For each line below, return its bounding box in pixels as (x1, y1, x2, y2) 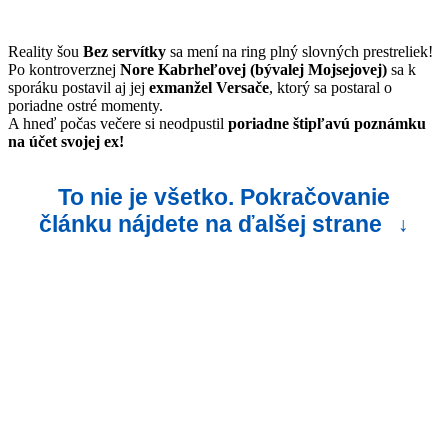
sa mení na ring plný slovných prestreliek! (166, 42, 433, 60)
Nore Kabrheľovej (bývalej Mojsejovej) (120, 60, 387, 78)
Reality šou (8, 42, 83, 60)
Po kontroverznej (8, 60, 120, 78)
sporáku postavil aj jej (8, 78, 149, 96)
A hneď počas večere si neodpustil (8, 114, 228, 132)
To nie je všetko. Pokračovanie (58, 184, 390, 211)
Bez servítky (83, 42, 166, 60)
